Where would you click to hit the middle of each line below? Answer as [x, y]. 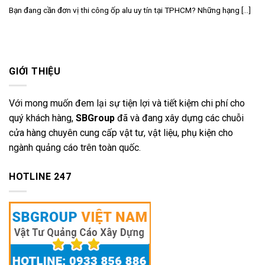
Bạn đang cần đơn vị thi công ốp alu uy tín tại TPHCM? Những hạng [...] [130, 10]
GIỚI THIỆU [35, 71]
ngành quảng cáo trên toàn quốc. [75, 148]
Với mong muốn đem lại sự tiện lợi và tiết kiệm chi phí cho [127, 104]
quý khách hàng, [42, 118]
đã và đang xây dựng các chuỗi [179, 118]
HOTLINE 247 [40, 177]
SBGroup [95, 118]
